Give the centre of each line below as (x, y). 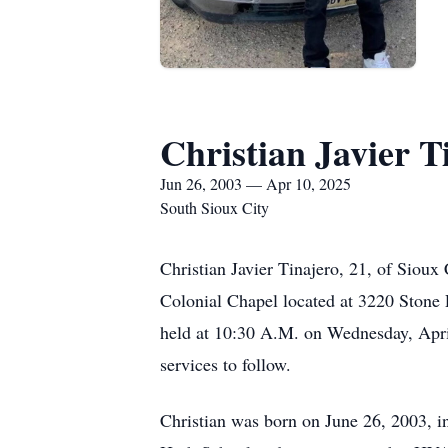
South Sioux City (214, 207)
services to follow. (225, 364)
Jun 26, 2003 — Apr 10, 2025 (255, 183)
